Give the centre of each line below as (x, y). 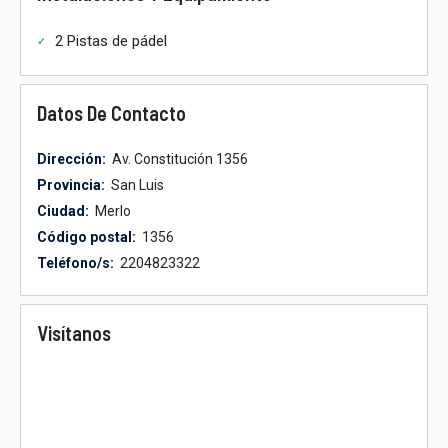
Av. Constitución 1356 (178, 159)
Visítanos (74, 333)
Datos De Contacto (111, 113)
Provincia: (71, 185)
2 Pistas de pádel (111, 41)
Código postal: (86, 237)
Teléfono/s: (75, 263)
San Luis (136, 185)
